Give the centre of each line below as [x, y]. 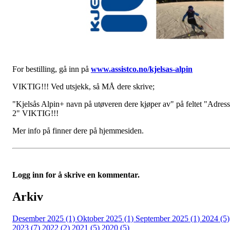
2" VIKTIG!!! [35, 113]
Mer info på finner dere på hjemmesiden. [78, 131]
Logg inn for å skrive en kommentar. [76, 175]
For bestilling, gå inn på [51, 69]
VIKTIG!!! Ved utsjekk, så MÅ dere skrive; [83, 87]
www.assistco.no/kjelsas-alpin [142, 69]
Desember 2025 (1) [45, 219]
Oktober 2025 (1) [106, 219]
